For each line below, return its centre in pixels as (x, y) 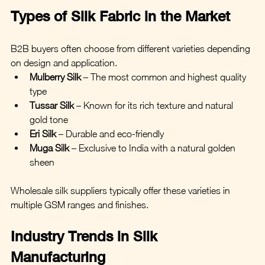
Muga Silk (49, 148)
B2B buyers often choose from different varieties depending (132, 48)
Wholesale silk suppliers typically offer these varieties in (122, 190)
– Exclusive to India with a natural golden (153, 148)
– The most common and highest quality (165, 77)
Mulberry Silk (55, 77)
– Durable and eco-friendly (110, 133)
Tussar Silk (52, 105)
